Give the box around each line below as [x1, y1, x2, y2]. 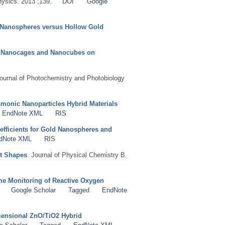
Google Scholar [11, 186, 56, 194]
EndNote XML [2, 109, 43, 117]
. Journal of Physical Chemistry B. [27, 151, 127, 159]
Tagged [68, 186, 89, 194]
